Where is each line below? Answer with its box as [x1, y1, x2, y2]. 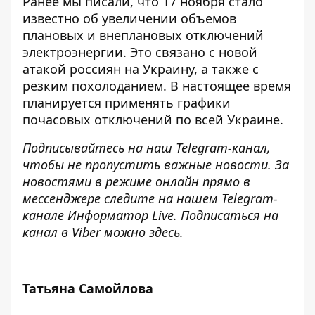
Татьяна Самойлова [22, 280, 153, 297]
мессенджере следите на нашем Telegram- [22, 190, 278, 207]
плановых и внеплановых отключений [22, 27, 264, 44]
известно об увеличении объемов [22, 10, 236, 27]
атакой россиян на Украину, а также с [22, 60, 259, 77]
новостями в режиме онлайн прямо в [22, 173, 250, 190]
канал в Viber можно [22, 224, 146, 240]
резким [22, 77, 72, 94]
